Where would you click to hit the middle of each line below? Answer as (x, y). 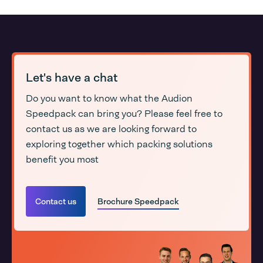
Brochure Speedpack (138, 201)
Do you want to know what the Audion (109, 99)
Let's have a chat (72, 78)
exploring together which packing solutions (119, 144)
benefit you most (62, 160)
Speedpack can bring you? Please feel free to (124, 114)
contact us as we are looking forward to (111, 129)
